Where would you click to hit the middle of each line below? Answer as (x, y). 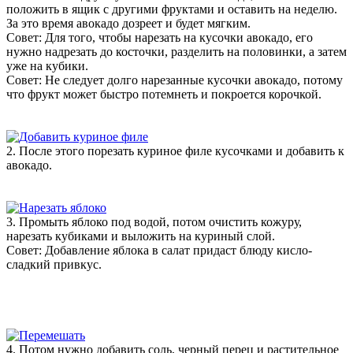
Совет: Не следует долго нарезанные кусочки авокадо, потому (175, 80)
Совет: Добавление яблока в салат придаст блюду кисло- (159, 250)
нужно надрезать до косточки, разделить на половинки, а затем (176, 51)
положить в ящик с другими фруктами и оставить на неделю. (172, 9)
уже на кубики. (47, 65)
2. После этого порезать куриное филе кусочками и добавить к (175, 150)
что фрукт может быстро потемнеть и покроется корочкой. (164, 94)
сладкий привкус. (54, 264)
